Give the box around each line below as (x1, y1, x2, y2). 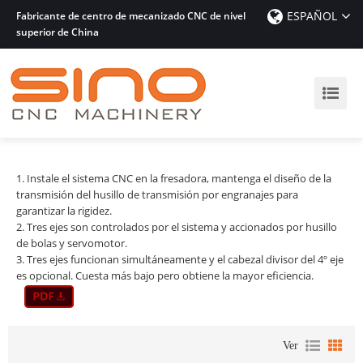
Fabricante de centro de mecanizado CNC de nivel (16, 9, 246, 23)
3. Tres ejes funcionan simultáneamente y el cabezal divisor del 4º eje (16, 252, 344, 267)
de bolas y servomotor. (16, 236, 127, 250)
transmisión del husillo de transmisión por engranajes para (16, 187, 298, 202)
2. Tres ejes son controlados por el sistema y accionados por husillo (16, 220, 337, 234)
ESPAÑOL (287, 8, 337, 23)
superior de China (16, 25, 99, 39)
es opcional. (16, 268, 75, 283)
